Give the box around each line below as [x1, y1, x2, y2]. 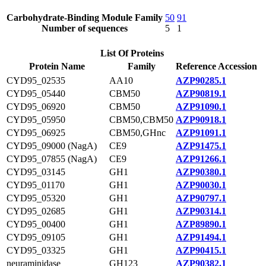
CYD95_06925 [7, 128, 65, 138]
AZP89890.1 [176, 219, 226, 229]
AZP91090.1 [176, 102, 226, 112]
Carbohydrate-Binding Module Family [7, 12, 163, 23]
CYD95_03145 [7, 167, 65, 177]
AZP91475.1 [176, 141, 226, 151]
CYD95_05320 [7, 193, 65, 203]
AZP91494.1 [176, 232, 226, 242]
